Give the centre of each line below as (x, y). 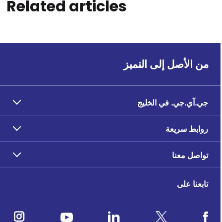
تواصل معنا (192, 155)
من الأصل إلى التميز (167, 64)
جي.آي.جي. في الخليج (174, 102)
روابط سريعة (188, 129)
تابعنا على (194, 184)
